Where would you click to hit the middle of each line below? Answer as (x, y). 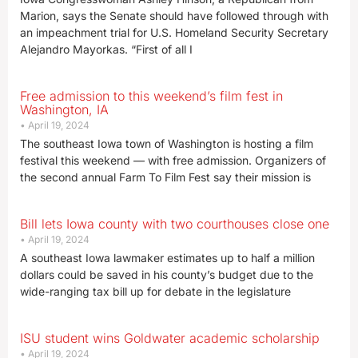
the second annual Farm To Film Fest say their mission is (165, 177)
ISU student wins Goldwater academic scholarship (170, 338)
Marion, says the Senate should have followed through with (174, 16)
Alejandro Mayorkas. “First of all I (106, 49)
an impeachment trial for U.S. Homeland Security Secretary (174, 32)
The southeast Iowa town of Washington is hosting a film (167, 143)
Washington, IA (64, 109)
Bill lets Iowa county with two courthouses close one (175, 224)
